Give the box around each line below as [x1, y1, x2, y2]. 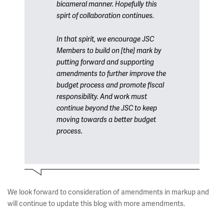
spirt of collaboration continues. [56, 11, 154, 20]
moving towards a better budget [56, 115, 156, 124]
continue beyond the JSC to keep [56, 104, 157, 112]
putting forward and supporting [56, 58, 154, 66]
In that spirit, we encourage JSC [56, 35, 154, 43]
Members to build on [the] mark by [56, 46, 161, 55]
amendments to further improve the [56, 69, 166, 78]
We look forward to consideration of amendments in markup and [7, 187, 209, 196]
